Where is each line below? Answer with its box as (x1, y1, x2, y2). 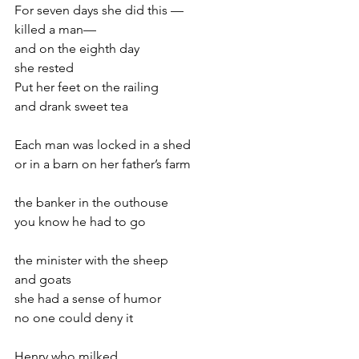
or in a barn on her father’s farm (14, 156, 191, 171)
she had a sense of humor (14, 291, 161, 306)
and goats (14, 272, 71, 287)
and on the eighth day (14, 41, 139, 56)
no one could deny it (14, 310, 133, 325)
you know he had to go (14, 214, 146, 229)
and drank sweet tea (14, 99, 128, 114)
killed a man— (14, 22, 96, 37)
